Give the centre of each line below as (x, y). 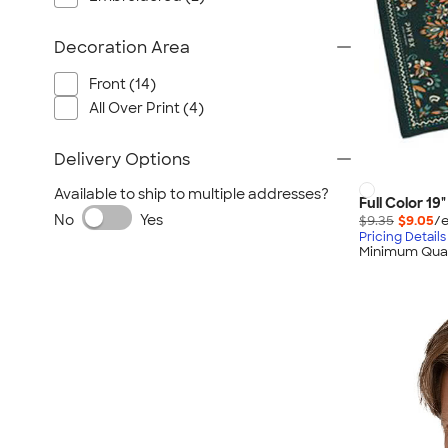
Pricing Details (402, 237)
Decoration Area (122, 47)
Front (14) (122, 84)
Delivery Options (122, 159)
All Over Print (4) (146, 108)
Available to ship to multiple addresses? (191, 194)
